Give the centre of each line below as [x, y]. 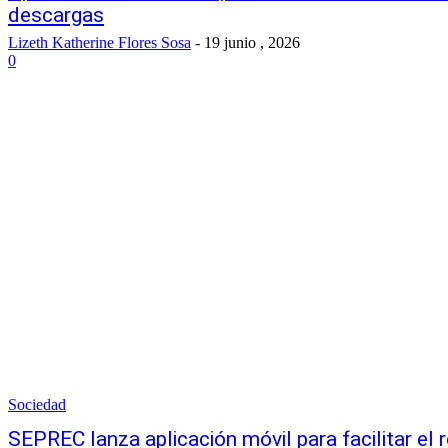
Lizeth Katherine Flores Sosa [99, 42]
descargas [56, 14]
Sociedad [37, 404]
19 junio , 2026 [252, 42]
